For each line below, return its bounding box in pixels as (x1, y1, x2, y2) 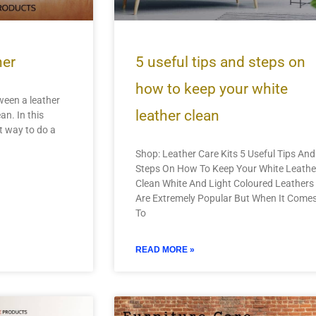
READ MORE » (135, 244, 195, 255)
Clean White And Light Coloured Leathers (135, 177, 314, 189)
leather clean (135, 107, 219, 124)
